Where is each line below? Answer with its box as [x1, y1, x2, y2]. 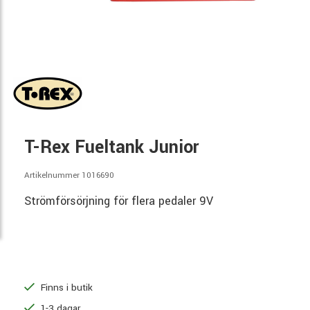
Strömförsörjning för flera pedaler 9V [24, 193, 213, 210]
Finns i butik [38, 280, 93, 294]
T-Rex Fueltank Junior [24, 134, 199, 160]
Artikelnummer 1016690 [24, 169, 114, 181]
